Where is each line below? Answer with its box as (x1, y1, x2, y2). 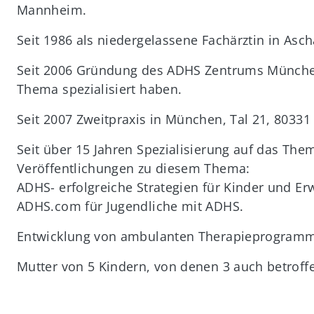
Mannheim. (16, 1, 87, 19)
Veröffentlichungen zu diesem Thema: (16, 160, 250, 177)
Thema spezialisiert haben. (16, 81, 182, 98)
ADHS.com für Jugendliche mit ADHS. (16, 198, 244, 215)
